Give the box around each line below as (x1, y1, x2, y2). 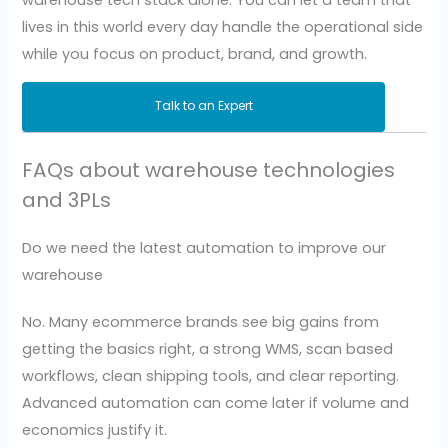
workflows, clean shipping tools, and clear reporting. (22, 366, 400, 387)
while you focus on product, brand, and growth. (22, 43, 368, 64)
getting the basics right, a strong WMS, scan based (22, 339, 394, 360)
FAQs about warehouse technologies (22, 156, 396, 185)
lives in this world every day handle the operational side (22, 16, 424, 37)
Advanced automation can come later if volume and (22, 393, 410, 414)
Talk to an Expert (154, 97, 253, 115)
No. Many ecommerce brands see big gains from (22, 312, 380, 333)
